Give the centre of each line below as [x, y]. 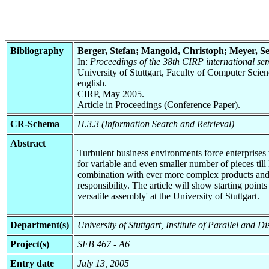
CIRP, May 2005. [111, 94]
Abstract [28, 143]
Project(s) [30, 244]
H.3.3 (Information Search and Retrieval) [156, 124]
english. [92, 83]
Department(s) [40, 225]
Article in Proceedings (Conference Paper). [159, 104]
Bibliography [37, 50]
